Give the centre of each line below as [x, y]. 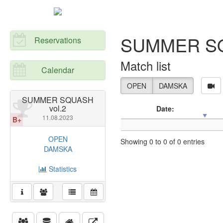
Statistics [62, 169]
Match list [146, 65]
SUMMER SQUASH [58, 100]
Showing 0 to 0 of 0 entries [163, 141]
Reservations [58, 40]
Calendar [58, 70]
